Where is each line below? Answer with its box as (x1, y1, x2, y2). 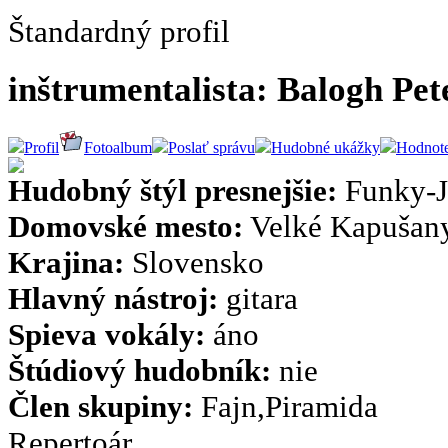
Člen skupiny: (8, 388, 193, 424)
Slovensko (124, 244, 264, 280)
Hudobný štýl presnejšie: (8, 172, 337, 208)
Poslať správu (168, 138, 255, 156)
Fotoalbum (84, 138, 152, 156)
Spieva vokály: (8, 316, 205, 352)
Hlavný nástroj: (8, 280, 218, 316)
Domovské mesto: (8, 208, 243, 244)
